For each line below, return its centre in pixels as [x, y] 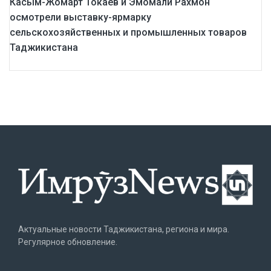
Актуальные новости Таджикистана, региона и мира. [124, 230]
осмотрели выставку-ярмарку [80, 18]
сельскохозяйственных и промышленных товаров [128, 33]
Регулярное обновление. [68, 242]
